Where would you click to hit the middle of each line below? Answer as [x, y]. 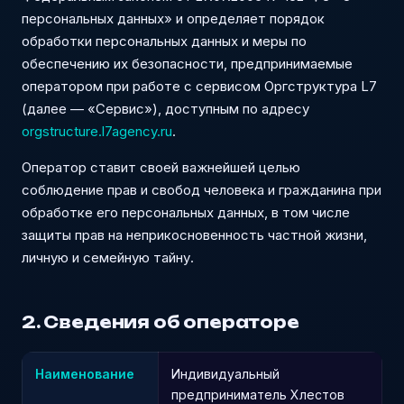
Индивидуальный [225, 374]
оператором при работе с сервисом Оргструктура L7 [199, 86]
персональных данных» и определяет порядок [173, 18]
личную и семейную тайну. [108, 257]
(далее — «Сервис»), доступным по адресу [165, 109]
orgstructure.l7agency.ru [97, 131]
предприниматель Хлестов [258, 395]
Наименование [85, 374]
